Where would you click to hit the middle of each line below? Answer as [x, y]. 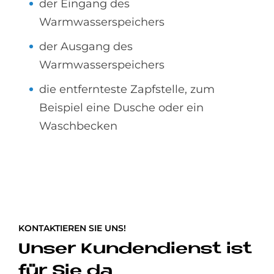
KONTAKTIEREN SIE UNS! [72, 228]
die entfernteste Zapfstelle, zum [127, 89]
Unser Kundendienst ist [135, 249]
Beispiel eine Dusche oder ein [121, 107]
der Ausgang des [86, 46]
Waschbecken [78, 126]
